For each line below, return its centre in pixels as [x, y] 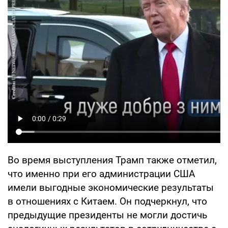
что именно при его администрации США [101, 174]
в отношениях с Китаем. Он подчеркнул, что [107, 201]
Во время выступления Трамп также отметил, [112, 160]
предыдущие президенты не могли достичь [107, 215]
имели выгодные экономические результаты [111, 187]
